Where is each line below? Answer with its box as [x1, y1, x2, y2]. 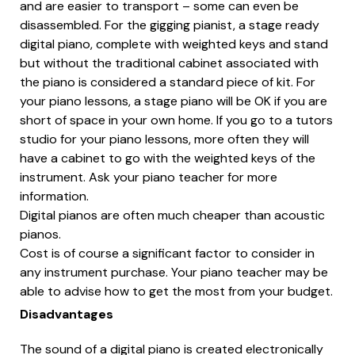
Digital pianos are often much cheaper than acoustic [20, 206, 325, 223]
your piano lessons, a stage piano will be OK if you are [20, 92, 327, 109]
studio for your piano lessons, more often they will [20, 130, 309, 147]
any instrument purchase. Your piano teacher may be [20, 263, 328, 281]
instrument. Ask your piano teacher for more [20, 168, 277, 185]
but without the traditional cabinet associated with [20, 54, 319, 71]
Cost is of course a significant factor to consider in [20, 244, 315, 261]
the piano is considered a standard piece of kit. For [20, 73, 315, 90]
